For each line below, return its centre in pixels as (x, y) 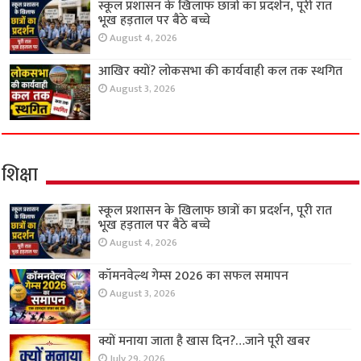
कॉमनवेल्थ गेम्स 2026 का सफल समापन (194, 276)
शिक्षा (20, 174)
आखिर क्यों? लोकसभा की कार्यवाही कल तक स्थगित (221, 72)
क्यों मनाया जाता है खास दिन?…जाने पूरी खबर (205, 341)
